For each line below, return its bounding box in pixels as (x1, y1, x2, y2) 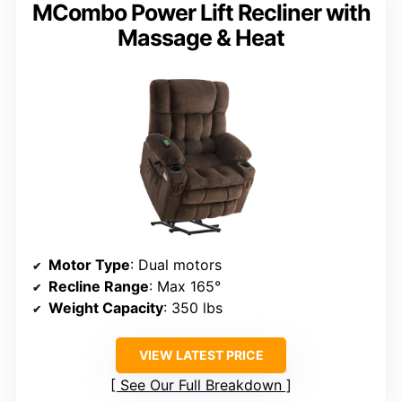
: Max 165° (149, 277, 221, 296)
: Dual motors (130, 256, 222, 275)
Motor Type (48, 256, 130, 275)
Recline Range (48, 277, 149, 296)
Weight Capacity (48, 299, 163, 318)
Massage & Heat (118, 24, 284, 52)
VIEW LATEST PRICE (138, 347, 264, 363)
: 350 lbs (163, 299, 223, 318)
